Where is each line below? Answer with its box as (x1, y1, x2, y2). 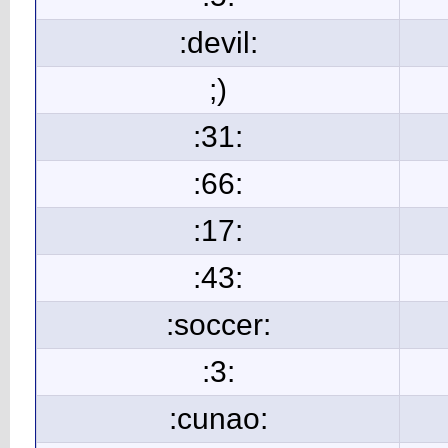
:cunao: (168, 402, 268, 436)
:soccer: (165, 308, 271, 342)
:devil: (178, 26, 258, 60)
